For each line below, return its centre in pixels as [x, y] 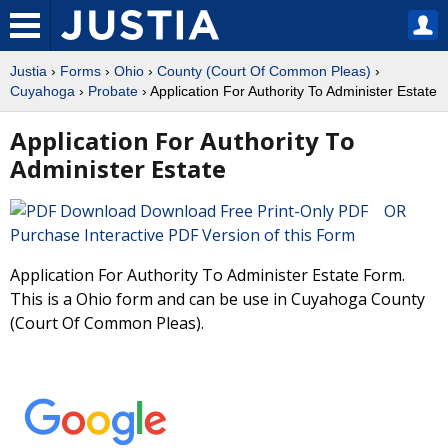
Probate [113, 91]
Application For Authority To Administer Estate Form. [207, 275]
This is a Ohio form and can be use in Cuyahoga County [217, 299]
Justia [28, 71]
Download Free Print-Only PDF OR [277, 211]
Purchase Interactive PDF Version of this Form [182, 235]
